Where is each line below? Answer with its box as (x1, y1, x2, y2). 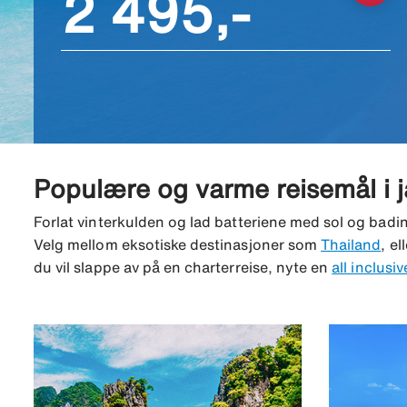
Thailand (321, 237, 382, 253)
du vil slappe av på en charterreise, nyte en (34, 260, 333, 275)
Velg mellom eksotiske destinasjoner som (34, 237, 321, 253)
